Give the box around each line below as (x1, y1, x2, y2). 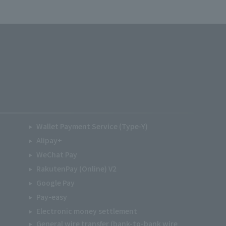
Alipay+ (36, 135, 62, 145)
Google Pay (36, 178, 75, 188)
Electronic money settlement (36, 206, 137, 216)
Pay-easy (36, 192, 67, 202)
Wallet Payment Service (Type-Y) (36, 121, 148, 131)
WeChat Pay (36, 149, 77, 159)
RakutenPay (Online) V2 (36, 163, 117, 174)
